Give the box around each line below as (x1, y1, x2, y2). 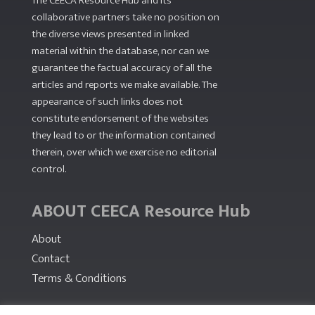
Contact (31, 249, 70, 269)
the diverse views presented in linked (31, 25, 189, 44)
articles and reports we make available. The (31, 76, 217, 94)
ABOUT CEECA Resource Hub (31, 197, 250, 226)
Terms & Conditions (31, 269, 127, 289)
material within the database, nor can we (31, 42, 209, 60)
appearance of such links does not (31, 93, 183, 111)
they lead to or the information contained (31, 127, 215, 145)
